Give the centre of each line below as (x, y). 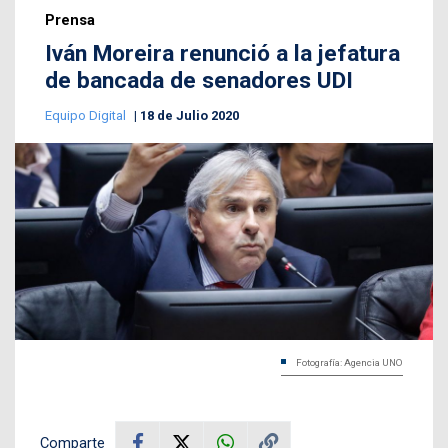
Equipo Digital (87, 116)
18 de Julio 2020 (189, 116)
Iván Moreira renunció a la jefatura (222, 54)
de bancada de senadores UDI (199, 81)
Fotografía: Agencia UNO (349, 362)
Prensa (70, 20)
